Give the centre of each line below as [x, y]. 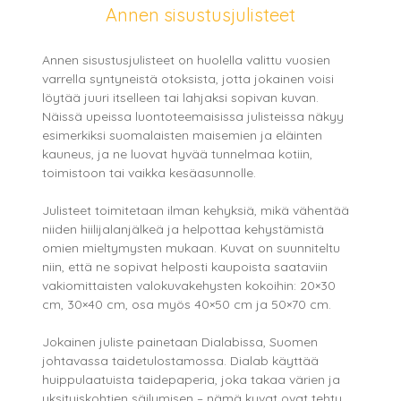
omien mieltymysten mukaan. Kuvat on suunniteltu [192, 248]
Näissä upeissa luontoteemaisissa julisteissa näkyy [193, 117]
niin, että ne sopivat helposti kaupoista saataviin [185, 267]
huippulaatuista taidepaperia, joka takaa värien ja [192, 380]
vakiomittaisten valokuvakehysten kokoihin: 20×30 [189, 286]
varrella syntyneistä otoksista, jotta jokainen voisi [188, 79]
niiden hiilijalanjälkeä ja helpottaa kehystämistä [183, 230]
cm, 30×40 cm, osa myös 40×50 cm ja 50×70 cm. [187, 305]
